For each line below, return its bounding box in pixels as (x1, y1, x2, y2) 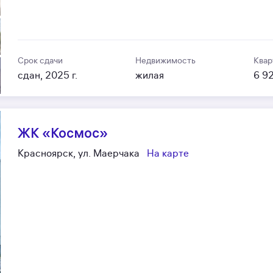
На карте (147, 147, 190, 160)
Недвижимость (135, 55, 196, 66)
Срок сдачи (18, 55, 63, 66)
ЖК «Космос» (18, 124, 108, 141)
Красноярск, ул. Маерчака (18, 147, 140, 160)
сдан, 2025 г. (18, 69, 78, 82)
